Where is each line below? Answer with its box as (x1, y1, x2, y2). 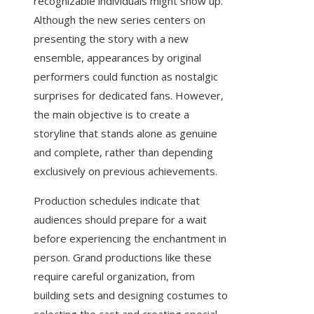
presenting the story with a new (34, 32, 189, 46)
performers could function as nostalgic (34, 69, 218, 84)
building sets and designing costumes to (34, 288, 228, 303)
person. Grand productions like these (34, 250, 212, 265)
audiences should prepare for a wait (34, 212, 207, 227)
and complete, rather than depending (34, 145, 213, 160)
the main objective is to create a (34, 107, 189, 122)
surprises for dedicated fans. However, (34, 88, 224, 103)
